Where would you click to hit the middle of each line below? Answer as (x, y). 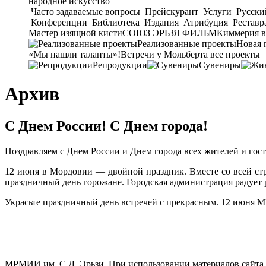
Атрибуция (206, 22)
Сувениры (220, 65)
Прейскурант (172, 12)
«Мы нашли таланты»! (75, 54)
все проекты (235, 54)
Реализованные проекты (187, 44)
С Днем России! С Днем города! (106, 126)
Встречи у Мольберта (164, 54)
